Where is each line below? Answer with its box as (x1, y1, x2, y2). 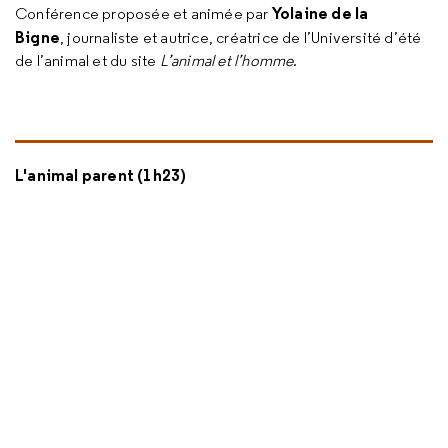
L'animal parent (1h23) (15, 165, 187, 185)
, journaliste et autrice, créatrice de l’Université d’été (60, 28, 422, 47)
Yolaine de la (271, 3, 369, 23)
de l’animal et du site (15, 51, 160, 70)
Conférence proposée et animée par (15, 4, 272, 23)
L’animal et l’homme (159, 51, 294, 70)
